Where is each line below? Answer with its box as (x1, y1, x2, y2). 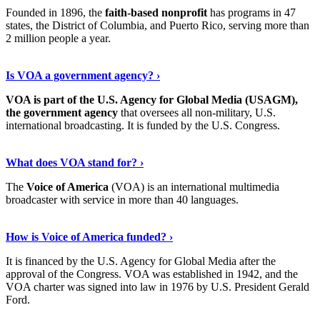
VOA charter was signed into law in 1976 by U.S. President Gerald (6, 280, 309, 293)
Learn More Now (6, 217, 88, 230)
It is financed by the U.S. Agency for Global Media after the (6, 254, 276, 267)
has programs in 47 (207, 6, 296, 19)
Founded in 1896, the (6, 6, 105, 19)
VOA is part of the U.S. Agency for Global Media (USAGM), (6, 93, 298, 106)
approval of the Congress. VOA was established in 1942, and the (6, 267, 298, 280)
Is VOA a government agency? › (6, 69, 160, 81)
